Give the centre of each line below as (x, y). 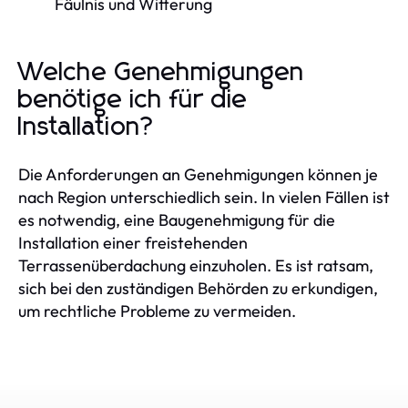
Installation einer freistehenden (133, 242)
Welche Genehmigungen (161, 72)
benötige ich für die (133, 100)
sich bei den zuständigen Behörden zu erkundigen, (198, 288)
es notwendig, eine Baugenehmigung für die (177, 219)
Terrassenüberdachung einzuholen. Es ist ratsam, (196, 265)
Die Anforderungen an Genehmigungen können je (198, 174)
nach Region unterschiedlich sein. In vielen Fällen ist (204, 197)
